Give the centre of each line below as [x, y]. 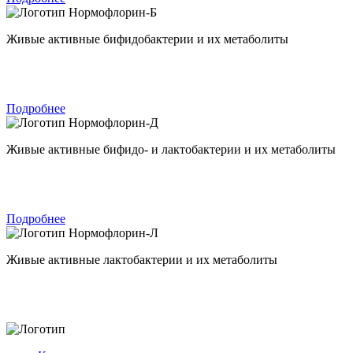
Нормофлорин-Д [113, 123]
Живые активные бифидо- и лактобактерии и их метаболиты [171, 150]
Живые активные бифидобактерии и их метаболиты [147, 39]
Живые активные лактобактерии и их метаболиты [142, 260]
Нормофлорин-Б [113, 13]
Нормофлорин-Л [113, 233]
